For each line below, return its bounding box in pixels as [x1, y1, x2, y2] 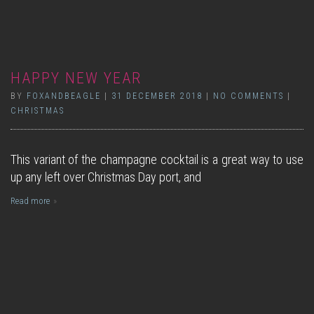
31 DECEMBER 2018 [111, 91, 203, 101]
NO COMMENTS [213, 91, 284, 101]
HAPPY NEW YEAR [11, 69, 142, 87]
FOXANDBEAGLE [27, 91, 101, 101]
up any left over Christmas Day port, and [11, 170, 201, 184]
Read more [11, 196, 50, 206]
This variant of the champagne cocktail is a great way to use [11, 152, 303, 167]
